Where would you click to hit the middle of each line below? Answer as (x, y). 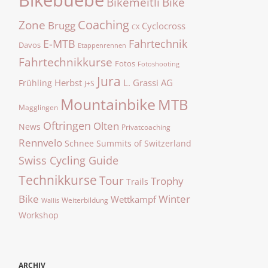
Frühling (35, 83)
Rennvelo (40, 142)
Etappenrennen (102, 45)
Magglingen (38, 107)
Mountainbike (108, 104)
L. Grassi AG (148, 82)
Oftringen (67, 125)
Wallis (50, 200)
